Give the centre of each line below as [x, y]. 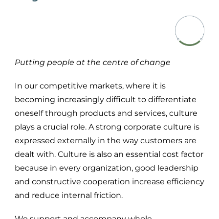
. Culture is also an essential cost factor [129, 154]
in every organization [91, 168]
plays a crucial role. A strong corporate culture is [107, 127]
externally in [81, 140]
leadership [178, 168]
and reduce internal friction [68, 195]
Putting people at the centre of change [94, 62]
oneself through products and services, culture [106, 113]
